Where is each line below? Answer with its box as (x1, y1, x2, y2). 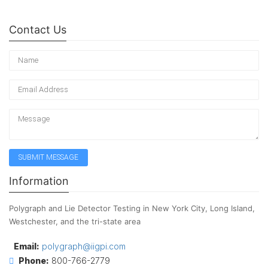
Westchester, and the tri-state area (9, 217, 141, 226)
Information (9, 175, 69, 187)
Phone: (19, 255, 49, 266)
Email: (14, 241, 39, 251)
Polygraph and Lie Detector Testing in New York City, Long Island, (9, 203, 255, 213)
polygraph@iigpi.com (42, 241, 126, 251)
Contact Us (9, 23, 66, 36)
